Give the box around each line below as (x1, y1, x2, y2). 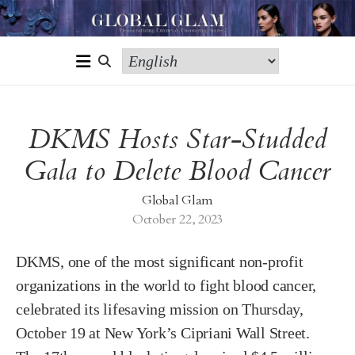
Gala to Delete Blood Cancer (25, 153, 330, 190)
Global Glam (141, 192, 214, 210)
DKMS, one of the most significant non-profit (16, 253, 303, 271)
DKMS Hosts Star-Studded (29, 121, 326, 158)
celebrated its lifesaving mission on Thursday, (16, 300, 303, 319)
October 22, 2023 (132, 211, 223, 229)
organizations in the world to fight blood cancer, (16, 277, 317, 295)
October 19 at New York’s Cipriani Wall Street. (16, 324, 310, 342)
